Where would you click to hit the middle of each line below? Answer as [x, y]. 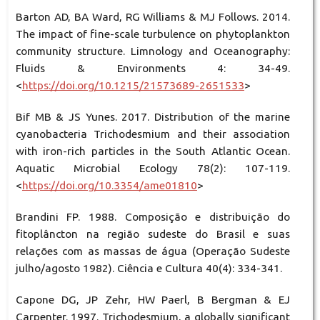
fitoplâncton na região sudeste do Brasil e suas [153, 234]
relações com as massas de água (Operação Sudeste [153, 251]
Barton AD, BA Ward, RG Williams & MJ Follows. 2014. [153, 16]
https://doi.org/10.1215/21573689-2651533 [133, 85]
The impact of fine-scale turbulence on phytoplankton [153, 34]
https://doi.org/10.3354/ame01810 [109, 185]
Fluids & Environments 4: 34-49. [153, 68]
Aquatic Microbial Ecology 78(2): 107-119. [153, 168]
